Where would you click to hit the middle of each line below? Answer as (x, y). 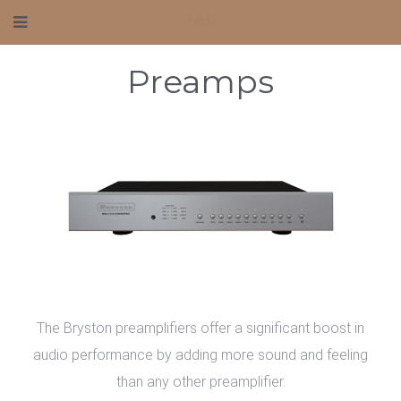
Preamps (200, 81)
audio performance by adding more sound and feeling (200, 355)
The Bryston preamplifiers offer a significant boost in (200, 328)
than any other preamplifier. (200, 382)
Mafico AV (200, 21)
